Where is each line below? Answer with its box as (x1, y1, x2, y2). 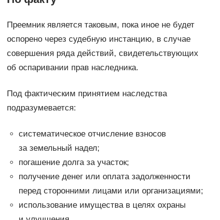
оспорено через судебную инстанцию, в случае (6, 34, 191, 44)
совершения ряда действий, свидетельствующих (6, 48, 198, 58)
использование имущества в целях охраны (18, 200, 186, 210)
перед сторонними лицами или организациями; (18, 186, 203, 195)
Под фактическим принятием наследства (6, 88, 167, 98)
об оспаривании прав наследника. (6, 62, 138, 72)
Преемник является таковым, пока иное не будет (6, 20, 194, 29)
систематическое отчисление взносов (18, 129, 166, 138)
